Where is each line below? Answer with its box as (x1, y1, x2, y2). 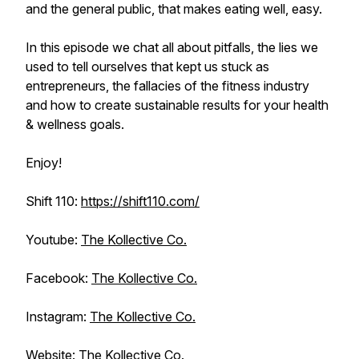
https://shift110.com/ (81, 193, 200, 209)
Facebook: (26, 270, 91, 286)
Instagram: (26, 309, 90, 325)
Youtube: (26, 232, 81, 248)
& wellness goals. (26, 116, 124, 132)
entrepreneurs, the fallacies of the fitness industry (26, 78, 309, 94)
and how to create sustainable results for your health (26, 97, 329, 113)
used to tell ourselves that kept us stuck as (26, 58, 269, 75)
